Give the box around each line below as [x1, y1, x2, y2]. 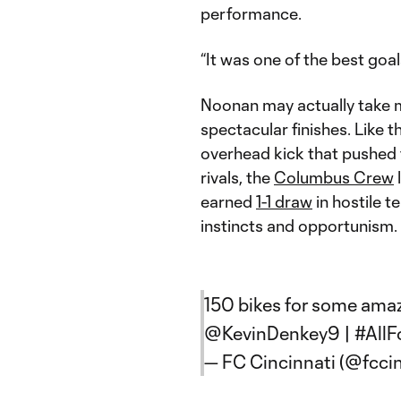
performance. [200, 4, 302, 23]
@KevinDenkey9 [204, 322, 340, 344]
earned [200, 192, 256, 211]
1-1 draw [256, 192, 312, 211]
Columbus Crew [274, 167, 394, 187]
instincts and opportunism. [200, 216, 397, 235]
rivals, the [200, 167, 274, 187]
